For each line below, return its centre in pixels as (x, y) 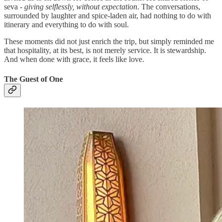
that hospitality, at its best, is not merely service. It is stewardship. (105, 51)
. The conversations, (169, 7)
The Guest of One (33, 79)
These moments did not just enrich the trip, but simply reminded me (109, 42)
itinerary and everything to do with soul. (66, 25)
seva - (14, 7)
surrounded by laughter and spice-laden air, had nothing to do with (108, 16)
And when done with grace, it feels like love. (74, 59)
